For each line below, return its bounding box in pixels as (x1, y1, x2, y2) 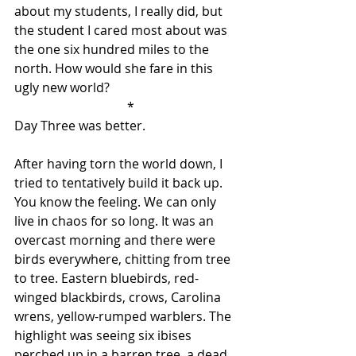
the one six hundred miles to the (14, 41, 212, 58)
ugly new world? (14, 79, 110, 96)
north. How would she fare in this (14, 60, 216, 77)
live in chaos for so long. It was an (14, 212, 217, 230)
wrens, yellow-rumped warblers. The (14, 308, 234, 325)
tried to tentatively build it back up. (14, 174, 226, 192)
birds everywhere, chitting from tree (14, 250, 234, 268)
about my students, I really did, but (14, 2, 226, 20)
